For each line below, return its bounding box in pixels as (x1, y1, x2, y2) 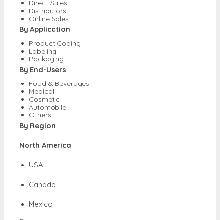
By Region (19, 120, 55, 130)
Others (29, 110, 51, 119)
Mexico (29, 199, 53, 209)
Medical (29, 86, 54, 96)
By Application (19, 24, 70, 34)
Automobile (29, 102, 66, 111)
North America (19, 140, 71, 150)
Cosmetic (29, 94, 60, 104)
